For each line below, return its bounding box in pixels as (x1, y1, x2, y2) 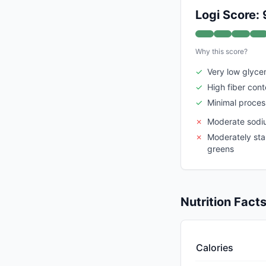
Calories (196, 242, 233, 254)
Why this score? (195, 47, 248, 56)
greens (207, 144, 234, 154)
